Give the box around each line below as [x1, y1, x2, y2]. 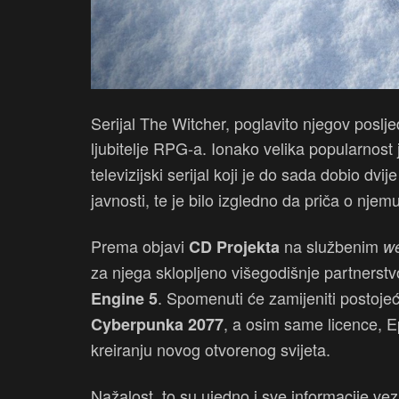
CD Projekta [189, 235, 280, 259]
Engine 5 [91, 287, 158, 311]
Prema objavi [91, 234, 189, 258]
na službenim [280, 234, 383, 258]
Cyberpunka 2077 [91, 313, 224, 337]
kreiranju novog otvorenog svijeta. [91, 338, 330, 362]
